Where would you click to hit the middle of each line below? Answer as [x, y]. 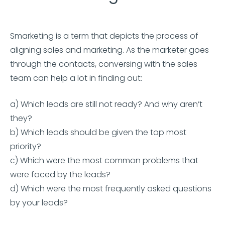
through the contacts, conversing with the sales [104, 64]
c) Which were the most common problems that [104, 160]
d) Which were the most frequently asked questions [111, 189]
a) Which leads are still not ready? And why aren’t [106, 104]
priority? [26, 146]
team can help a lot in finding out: [76, 78]
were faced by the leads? [60, 175]
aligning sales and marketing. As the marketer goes [109, 50]
